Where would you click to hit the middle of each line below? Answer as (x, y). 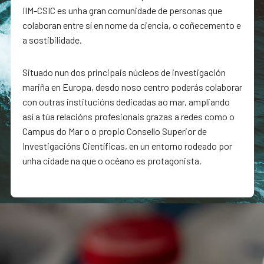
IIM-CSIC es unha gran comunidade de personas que (122, 10)
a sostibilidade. (52, 40)
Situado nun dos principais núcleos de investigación (124, 72)
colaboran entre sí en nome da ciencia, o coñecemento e (131, 25)
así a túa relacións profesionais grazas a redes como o (128, 116)
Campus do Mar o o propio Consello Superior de (114, 131)
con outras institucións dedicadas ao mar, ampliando (126, 102)
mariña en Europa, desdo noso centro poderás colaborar (132, 87)
